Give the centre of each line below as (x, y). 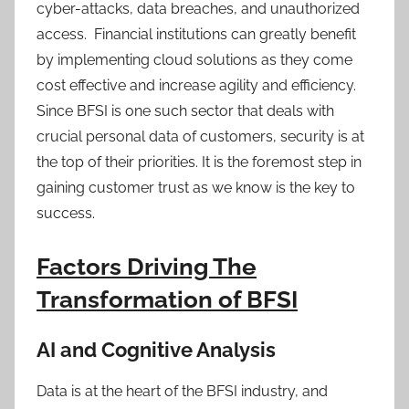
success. (66, 213)
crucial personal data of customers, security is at (200, 136)
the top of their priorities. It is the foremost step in (199, 162)
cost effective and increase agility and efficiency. (196, 85)
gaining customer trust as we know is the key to (196, 188)
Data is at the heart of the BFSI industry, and (182, 391)
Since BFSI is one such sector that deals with (185, 111)
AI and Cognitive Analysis (156, 350)
